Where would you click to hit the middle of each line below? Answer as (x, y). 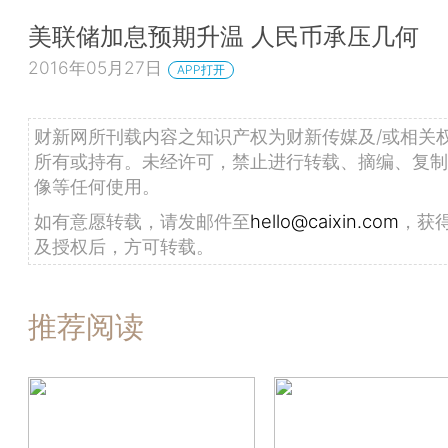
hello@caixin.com (324, 221)
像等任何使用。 (97, 186)
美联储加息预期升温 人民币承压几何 (223, 35)
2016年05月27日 (95, 68)
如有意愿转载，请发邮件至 (142, 221)
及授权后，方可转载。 (124, 246)
